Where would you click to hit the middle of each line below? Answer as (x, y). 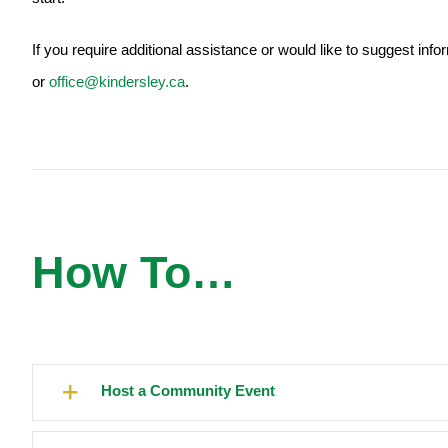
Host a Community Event (188, 391)
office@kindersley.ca (117, 81)
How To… (134, 272)
